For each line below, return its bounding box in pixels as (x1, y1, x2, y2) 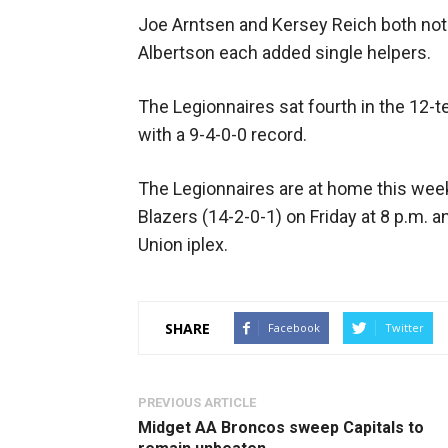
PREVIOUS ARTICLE (138, 395, 256, 410)
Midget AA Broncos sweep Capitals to (138, 418, 424, 437)
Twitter (385, 320, 424, 335)
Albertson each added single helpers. (138, 42, 431, 63)
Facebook (268, 320, 320, 335)
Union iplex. (138, 234, 228, 255)
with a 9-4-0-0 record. (138, 124, 307, 145)
